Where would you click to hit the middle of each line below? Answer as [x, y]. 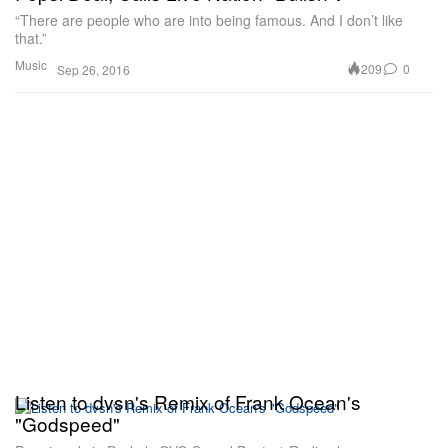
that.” [31, 37]
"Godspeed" [67, 424]
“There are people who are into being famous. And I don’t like [209, 19]
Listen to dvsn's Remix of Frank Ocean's [188, 402]
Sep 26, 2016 [93, 69]
